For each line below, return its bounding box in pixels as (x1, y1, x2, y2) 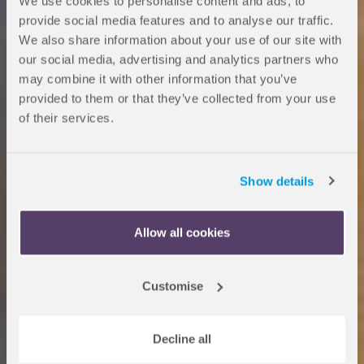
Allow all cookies (134, 225, 230, 240)
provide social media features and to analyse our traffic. (19, 13, 334, 28)
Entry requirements (39, 284, 142, 298)
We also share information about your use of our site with (19, 32, 342, 47)
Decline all (153, 331, 211, 346)
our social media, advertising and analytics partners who (19, 52, 338, 67)
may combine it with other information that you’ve (19, 71, 297, 86)
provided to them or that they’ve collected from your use (19, 91, 336, 106)
